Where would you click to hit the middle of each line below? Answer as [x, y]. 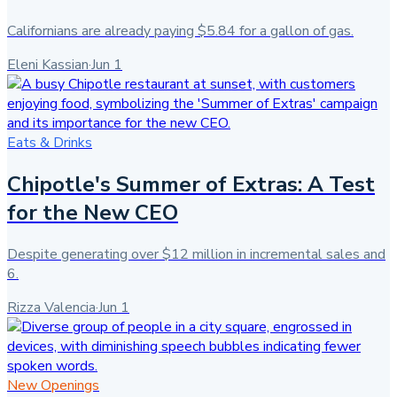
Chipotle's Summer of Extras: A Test [191, 185]
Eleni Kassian [48, 65]
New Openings [53, 385]
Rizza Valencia [51, 307]
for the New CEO [93, 213]
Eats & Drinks [50, 143]
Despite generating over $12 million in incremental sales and [196, 254]
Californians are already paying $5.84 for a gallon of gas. [180, 31]
